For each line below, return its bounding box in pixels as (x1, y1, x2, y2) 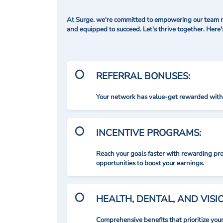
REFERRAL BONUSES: (96, 70, 191, 83)
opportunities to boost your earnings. (96, 159, 205, 168)
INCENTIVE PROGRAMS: (96, 126, 202, 139)
